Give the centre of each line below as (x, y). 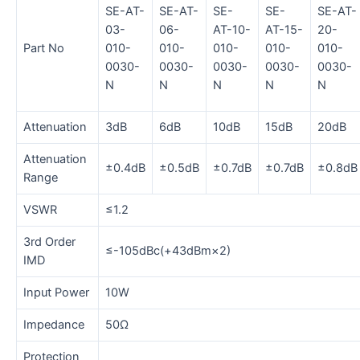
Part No (44, 49)
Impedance (54, 325)
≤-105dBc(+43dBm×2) (168, 251)
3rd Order (49, 242)
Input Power (56, 293)
